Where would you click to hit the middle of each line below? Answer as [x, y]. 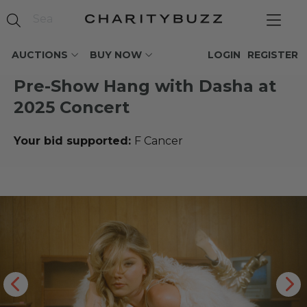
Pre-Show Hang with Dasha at [145, 86]
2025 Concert [72, 107]
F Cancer [159, 141]
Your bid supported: [74, 141]
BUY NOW [116, 55]
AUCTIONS [40, 55]
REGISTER [273, 55]
